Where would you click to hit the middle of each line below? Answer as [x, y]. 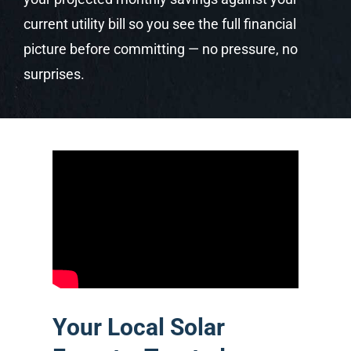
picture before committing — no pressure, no [160, 49]
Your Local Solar [139, 327]
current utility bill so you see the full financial [159, 24]
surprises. [54, 74]
